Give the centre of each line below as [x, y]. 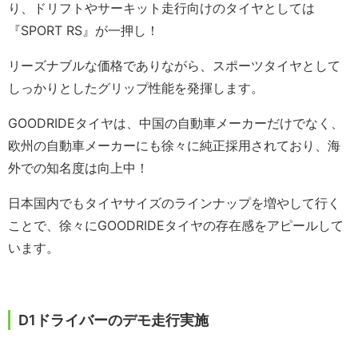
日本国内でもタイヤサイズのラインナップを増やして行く [174, 203]
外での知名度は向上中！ [78, 168]
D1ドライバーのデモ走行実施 [113, 320]
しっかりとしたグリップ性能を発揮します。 [136, 88]
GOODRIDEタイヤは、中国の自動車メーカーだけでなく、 [176, 123]
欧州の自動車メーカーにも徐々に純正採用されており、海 [174, 146]
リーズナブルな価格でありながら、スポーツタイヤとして [174, 66]
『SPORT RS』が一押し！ [84, 31]
